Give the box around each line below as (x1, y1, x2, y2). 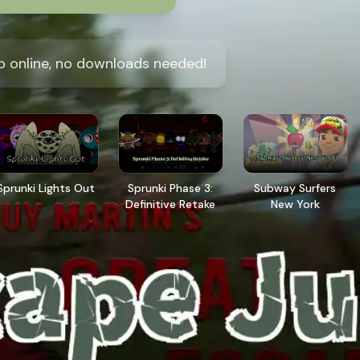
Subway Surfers (254, 180, 337, 195)
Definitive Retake (125, 196, 216, 211)
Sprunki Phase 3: (128, 180, 214, 195)
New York (270, 196, 320, 211)
